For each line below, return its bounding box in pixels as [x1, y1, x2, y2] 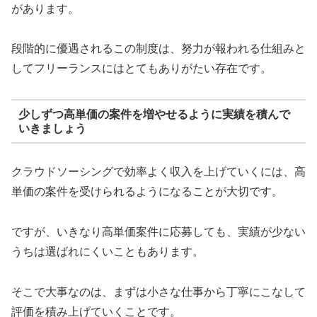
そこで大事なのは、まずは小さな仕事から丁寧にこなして [11, 285, 306, 298]
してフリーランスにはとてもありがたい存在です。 [11, 62, 272, 75]
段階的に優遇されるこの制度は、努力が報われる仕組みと [11, 42, 306, 55]
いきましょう [18, 122, 86, 134]
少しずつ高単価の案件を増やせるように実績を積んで [18, 108, 290, 120]
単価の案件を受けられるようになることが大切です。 [11, 185, 283, 198]
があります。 [11, 2, 79, 15]
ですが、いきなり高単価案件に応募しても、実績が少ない [11, 226, 306, 238]
